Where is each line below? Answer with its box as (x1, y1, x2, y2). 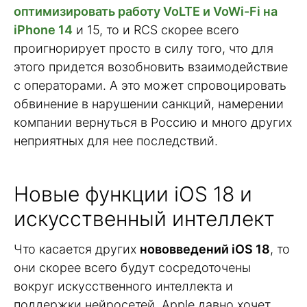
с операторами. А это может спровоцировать (14, 77, 286, 93)
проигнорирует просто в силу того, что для (14, 40, 273, 56)
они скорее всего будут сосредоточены (14, 260, 251, 275)
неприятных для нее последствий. (14, 133, 218, 148)
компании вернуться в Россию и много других (14, 114, 292, 130)
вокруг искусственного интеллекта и (14, 279, 233, 294)
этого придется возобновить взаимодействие (14, 59, 288, 74)
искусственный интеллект (14, 206, 275, 232)
